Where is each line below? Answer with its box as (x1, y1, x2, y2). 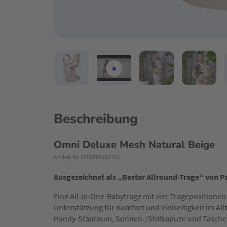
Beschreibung (54, 110, 138, 128)
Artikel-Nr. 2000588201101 (54, 153, 120, 161)
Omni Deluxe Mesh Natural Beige (54, 138, 215, 152)
